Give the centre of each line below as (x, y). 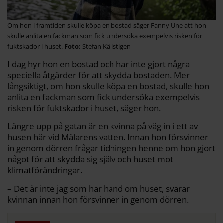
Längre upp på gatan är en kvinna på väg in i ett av (103, 126)
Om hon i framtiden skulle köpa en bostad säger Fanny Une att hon (107, 26)
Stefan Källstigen (107, 47)
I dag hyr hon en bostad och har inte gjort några (99, 64)
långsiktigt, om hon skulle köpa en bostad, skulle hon (108, 86)
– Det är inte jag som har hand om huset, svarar (99, 189)
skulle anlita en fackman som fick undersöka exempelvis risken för (105, 36)
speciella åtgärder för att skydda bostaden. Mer (99, 75)
